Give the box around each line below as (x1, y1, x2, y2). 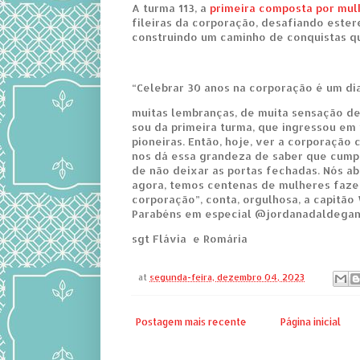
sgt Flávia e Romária (132, 231, 248, 246)
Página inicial (280, 315, 341, 328)
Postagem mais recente (136, 315, 247, 328)
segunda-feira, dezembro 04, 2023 (149, 272, 305, 284)
